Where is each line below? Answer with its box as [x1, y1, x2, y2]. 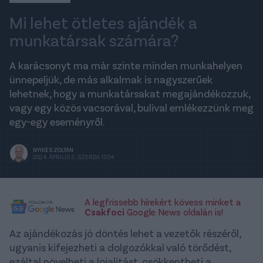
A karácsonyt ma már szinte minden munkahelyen [9, 59, 242, 72]
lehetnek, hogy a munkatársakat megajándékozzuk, [9, 87, 251, 100]
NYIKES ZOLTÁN [33, 146, 73, 154]
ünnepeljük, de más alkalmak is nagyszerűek [9, 73, 213, 86]
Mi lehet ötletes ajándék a [9, 12, 197, 33]
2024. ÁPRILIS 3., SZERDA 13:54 [33, 153, 114, 161]
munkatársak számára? [9, 30, 178, 50]
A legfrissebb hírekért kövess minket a [85, 196, 241, 208]
